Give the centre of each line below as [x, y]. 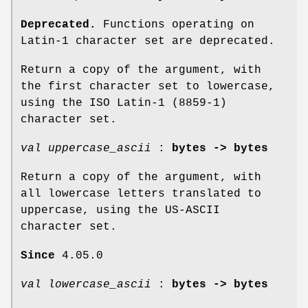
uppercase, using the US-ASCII [120, 210]
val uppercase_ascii [86, 148]
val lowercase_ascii [86, 284]
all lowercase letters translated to [141, 194]
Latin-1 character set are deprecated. [148, 41]
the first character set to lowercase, [148, 86]
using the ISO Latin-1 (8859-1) [124, 103]
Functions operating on [175, 24]
